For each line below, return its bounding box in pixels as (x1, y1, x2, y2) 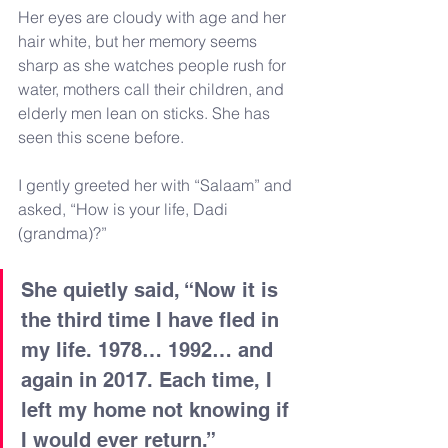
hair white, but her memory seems (18, 30, 261, 51)
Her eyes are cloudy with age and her (18, 6, 290, 27)
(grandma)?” (18, 222, 107, 243)
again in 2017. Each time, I (21, 367, 278, 392)
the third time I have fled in (21, 307, 285, 332)
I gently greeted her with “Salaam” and (18, 174, 296, 195)
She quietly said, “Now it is (21, 277, 284, 302)
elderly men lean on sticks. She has (18, 102, 274, 123)
